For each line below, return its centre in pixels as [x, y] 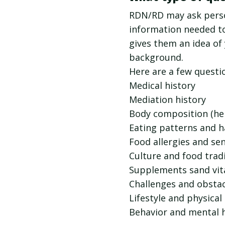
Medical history [162, 85]
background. [156, 57]
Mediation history [167, 99]
